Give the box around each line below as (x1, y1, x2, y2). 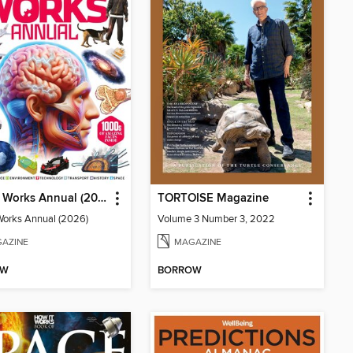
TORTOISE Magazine (158, 191, 269, 206)
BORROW (158, 264, 202, 278)
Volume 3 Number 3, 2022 (158, 212, 275, 225)
